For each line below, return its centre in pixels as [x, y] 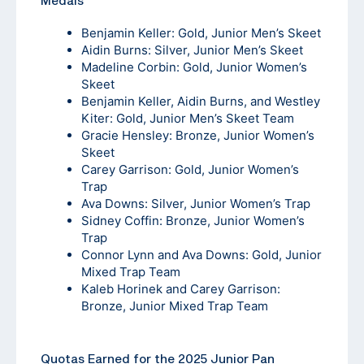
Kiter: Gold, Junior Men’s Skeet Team [188, 119]
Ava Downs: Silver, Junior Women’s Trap [196, 204]
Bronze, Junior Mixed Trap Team [175, 306]
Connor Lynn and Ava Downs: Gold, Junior [201, 255]
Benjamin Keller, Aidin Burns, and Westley [201, 102]
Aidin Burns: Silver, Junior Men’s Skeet [192, 50]
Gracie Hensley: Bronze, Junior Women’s [198, 136]
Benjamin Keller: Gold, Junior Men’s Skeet [201, 33]
